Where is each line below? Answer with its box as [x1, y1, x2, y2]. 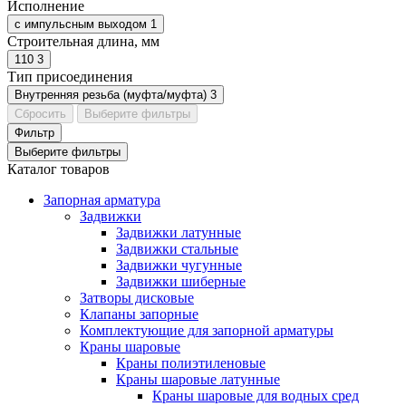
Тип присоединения [7, 69, 132, 84]
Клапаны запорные [80, 306, 198, 322]
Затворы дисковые [80, 290, 194, 305]
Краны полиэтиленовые [116, 355, 266, 371]
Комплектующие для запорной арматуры [80, 323, 333, 338]
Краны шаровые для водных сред [152, 388, 359, 403]
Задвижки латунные [116, 225, 241, 240]
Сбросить [14, 107, 66, 121]
